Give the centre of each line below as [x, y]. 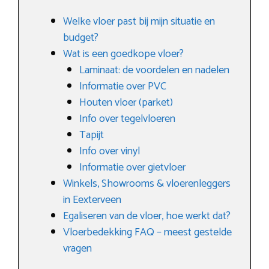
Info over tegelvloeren [127, 119]
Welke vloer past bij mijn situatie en [139, 21]
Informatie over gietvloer [132, 167]
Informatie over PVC [123, 86]
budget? [81, 38]
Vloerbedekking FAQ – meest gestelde [147, 232]
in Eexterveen [92, 200]
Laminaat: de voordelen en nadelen [154, 70]
